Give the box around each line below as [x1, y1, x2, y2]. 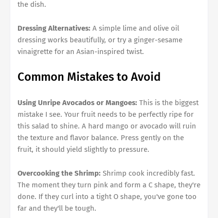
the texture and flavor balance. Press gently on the [18, 133, 184, 142]
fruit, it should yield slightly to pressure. [18, 145, 149, 154]
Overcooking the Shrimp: [18, 168, 101, 178]
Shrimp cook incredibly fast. [101, 168, 195, 178]
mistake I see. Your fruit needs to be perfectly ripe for [18, 109, 194, 119]
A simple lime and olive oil [91, 23, 179, 33]
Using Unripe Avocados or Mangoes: [18, 98, 137, 107]
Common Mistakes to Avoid [18, 70, 161, 84]
